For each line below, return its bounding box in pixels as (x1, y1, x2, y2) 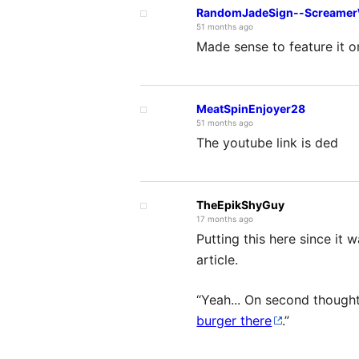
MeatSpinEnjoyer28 (196, 101, 306, 115)
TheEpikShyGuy (196, 197, 285, 212)
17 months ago (196, 213, 254, 224)
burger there (196, 312, 272, 329)
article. (196, 251, 239, 268)
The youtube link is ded (196, 134, 339, 151)
